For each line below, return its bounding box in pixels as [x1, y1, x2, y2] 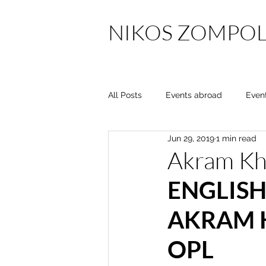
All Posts [108, 90, 142, 100]
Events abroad [166, 90, 222, 100]
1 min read [216, 133, 256, 143]
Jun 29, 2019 [167, 133, 214, 143]
